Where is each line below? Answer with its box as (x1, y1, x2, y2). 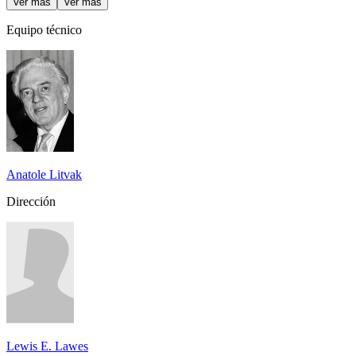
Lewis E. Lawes (6, 339, 88, 353)
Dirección (6, 194, 56, 208)
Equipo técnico (6, 22, 82, 37)
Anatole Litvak (6, 167, 82, 181)
